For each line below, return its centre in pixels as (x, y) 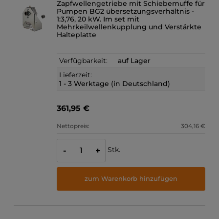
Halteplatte (77, 34)
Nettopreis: (73, 126)
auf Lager (134, 60)
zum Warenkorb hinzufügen (131, 179)
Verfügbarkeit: (84, 60)
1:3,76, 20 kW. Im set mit (98, 19)
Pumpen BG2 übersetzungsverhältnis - (126, 11)
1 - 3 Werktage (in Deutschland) (115, 83)
